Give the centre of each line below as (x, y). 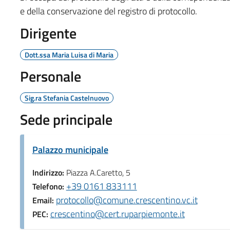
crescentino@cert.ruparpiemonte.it (117, 214)
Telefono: (49, 186)
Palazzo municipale (70, 149)
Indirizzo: (49, 172)
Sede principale (66, 119)
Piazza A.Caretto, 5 (98, 172)
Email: (44, 200)
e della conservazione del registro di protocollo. (108, 11)
